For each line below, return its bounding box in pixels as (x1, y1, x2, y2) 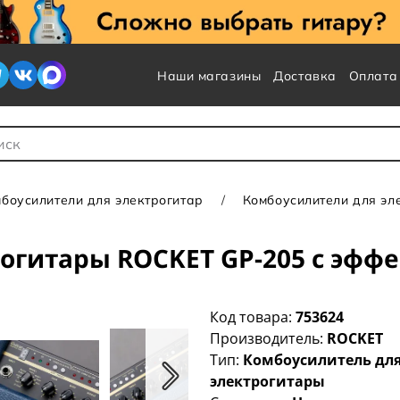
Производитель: (210, 329, 328, 349)
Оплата (348, 68, 398, 84)
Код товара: (210, 307, 296, 328)
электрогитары (210, 371, 326, 392)
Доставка (273, 68, 337, 84)
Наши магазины (156, 68, 262, 84)
